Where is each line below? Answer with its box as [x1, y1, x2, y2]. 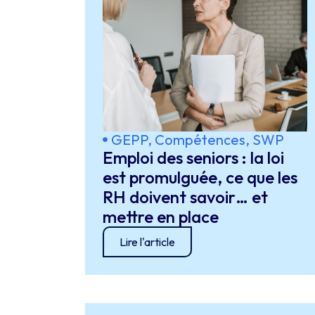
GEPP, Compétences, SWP [110, 131, 284, 148]
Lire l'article [119, 235, 175, 249]
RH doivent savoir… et [102, 186, 268, 207]
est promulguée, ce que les [102, 167, 297, 188]
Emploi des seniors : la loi [102, 147, 284, 168]
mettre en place [102, 206, 222, 227]
